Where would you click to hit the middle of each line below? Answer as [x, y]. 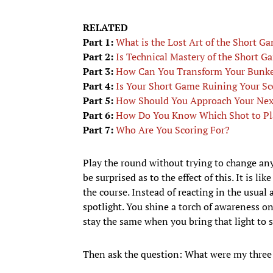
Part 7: [98, 129]
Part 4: [98, 86]
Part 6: [98, 115]
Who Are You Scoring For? [173, 129]
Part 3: [98, 71]
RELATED [105, 27]
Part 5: [98, 100]
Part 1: [98, 42]
